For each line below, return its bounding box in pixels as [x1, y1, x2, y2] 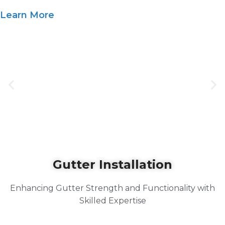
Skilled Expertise [79, 195, 146, 205]
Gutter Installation [53, 157, 172, 172]
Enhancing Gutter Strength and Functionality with [10, 183, 215, 193]
